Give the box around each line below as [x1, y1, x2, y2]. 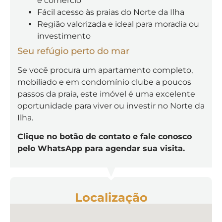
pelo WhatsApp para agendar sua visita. [17, 144, 185, 154]
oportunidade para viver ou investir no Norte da [17, 101, 205, 111]
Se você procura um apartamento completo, [17, 65, 193, 75]
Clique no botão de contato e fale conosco [17, 132, 192, 142]
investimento [37, 31, 91, 41]
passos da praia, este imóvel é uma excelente [17, 89, 195, 99]
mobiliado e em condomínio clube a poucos [17, 77, 191, 87]
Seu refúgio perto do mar [17, 46, 129, 56]
